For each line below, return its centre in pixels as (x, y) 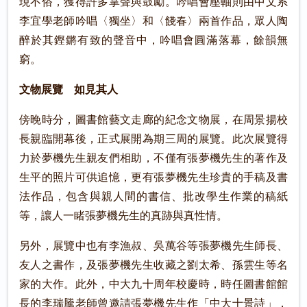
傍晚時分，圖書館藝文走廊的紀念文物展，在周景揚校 (153, 120)
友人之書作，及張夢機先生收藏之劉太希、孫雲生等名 (153, 265)
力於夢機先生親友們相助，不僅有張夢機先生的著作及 (153, 158)
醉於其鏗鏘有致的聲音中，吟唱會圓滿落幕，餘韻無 (153, 40)
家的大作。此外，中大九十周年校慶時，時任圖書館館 (153, 284)
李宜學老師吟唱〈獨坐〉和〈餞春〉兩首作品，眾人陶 (153, 21)
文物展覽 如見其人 (69, 90)
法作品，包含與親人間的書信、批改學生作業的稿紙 (153, 197)
